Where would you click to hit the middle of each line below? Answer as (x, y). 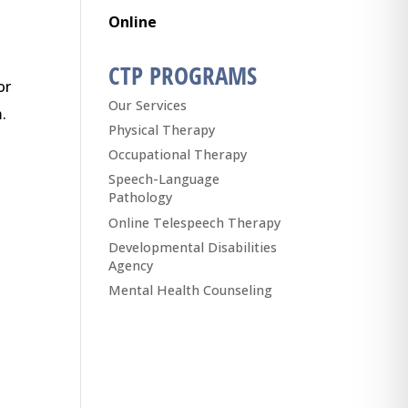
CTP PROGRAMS (183, 75)
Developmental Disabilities (193, 247)
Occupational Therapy (178, 155)
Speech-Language (164, 179)
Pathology (141, 198)
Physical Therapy (162, 130)
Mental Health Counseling (191, 291)
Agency (131, 265)
